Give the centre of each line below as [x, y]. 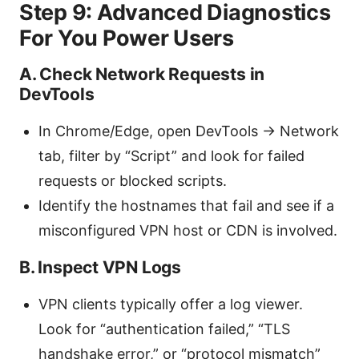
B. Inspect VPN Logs [100, 267]
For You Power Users [127, 38]
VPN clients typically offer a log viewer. [171, 304]
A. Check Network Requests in [142, 74]
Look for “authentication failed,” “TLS [164, 329]
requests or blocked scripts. [133, 180]
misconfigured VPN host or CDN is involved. [188, 230]
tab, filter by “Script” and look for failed [171, 155]
